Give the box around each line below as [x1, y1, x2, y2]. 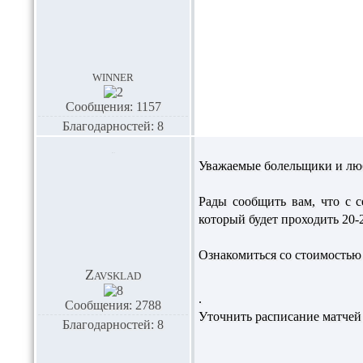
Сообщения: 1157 [65, 100, 161, 113]
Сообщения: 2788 [65, 298, 161, 312]
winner [92, 68, 134, 84]
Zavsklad [85, 267, 141, 283]
